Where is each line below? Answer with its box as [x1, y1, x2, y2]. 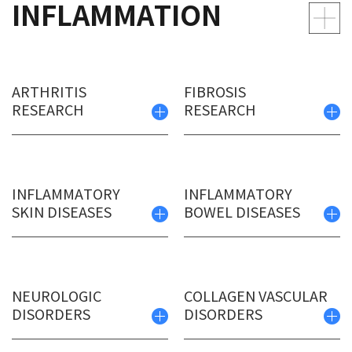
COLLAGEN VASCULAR [184, 289, 328, 306]
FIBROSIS [184, 85, 247, 102]
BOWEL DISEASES [184, 205, 301, 222]
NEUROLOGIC [12, 289, 101, 306]
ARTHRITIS [12, 85, 86, 102]
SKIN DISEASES [12, 205, 112, 222]
